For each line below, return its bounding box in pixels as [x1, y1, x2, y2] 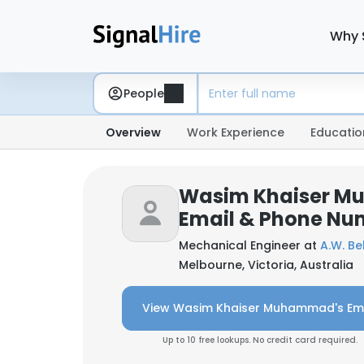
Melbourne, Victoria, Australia [179, 257, 353, 273]
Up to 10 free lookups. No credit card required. [162, 334, 357, 346]
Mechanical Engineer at [179, 237, 320, 253]
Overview [106, 124, 161, 141]
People [123, 84, 164, 102]
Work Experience [187, 124, 284, 141]
